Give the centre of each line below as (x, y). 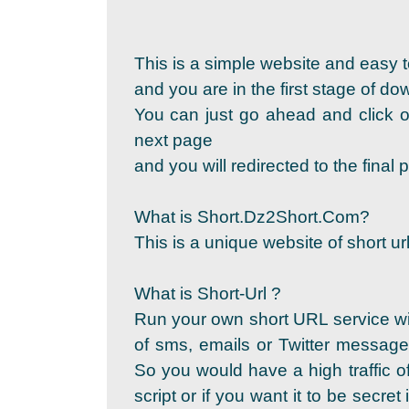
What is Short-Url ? (207, 294)
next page (173, 140)
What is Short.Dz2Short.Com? (252, 217)
